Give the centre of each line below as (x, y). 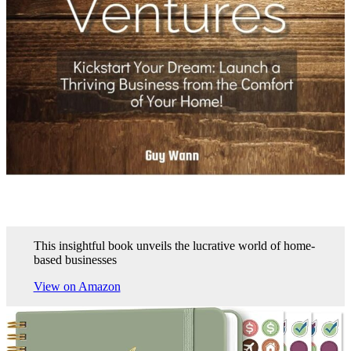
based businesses (75, 260)
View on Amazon (77, 287)
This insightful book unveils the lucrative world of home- (174, 246)
